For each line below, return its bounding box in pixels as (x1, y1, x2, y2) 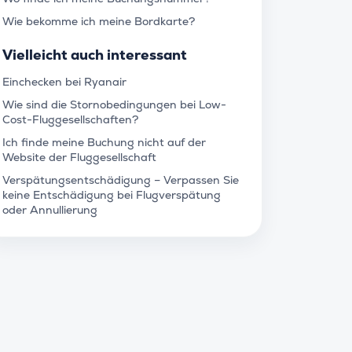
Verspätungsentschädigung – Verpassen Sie (2, 173, 239, 187)
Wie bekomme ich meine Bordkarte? (2, 14, 195, 28)
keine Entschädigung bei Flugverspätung (2, 188, 221, 202)
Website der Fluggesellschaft (2, 150, 156, 164)
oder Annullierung (2, 203, 97, 217)
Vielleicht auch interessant (2, 46, 187, 64)
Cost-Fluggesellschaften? (2, 112, 138, 126)
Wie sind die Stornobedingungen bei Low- (2, 97, 226, 112)
